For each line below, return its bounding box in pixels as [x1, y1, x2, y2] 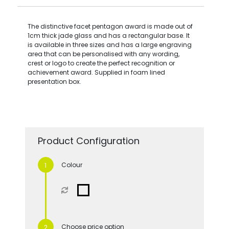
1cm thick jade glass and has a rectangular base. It [27, 31, 190, 40]
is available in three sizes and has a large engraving [27, 40, 192, 49]
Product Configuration [37, 134, 140, 147]
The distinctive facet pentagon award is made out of [27, 21, 193, 31]
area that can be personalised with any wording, [27, 49, 179, 58]
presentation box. [27, 77, 81, 86]
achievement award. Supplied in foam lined [27, 67, 165, 77]
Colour [61, 160, 82, 169]
